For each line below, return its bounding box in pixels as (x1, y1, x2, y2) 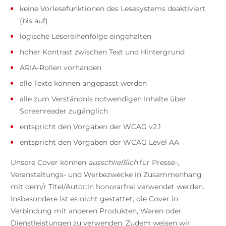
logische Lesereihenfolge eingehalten (19, 31, 151, 41)
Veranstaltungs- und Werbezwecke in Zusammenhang (10, 169, 202, 179)
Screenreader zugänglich (19, 106, 108, 116)
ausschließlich (88, 157, 138, 167)
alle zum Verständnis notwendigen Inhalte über (19, 94, 186, 103)
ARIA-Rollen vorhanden (19, 63, 101, 72)
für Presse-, (137, 157, 179, 167)
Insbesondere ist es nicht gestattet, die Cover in (10, 194, 178, 203)
